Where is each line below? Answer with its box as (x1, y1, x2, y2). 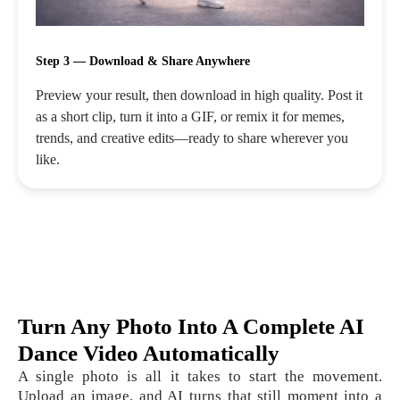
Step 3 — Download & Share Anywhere (36, 54, 250, 68)
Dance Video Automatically (18, 340, 279, 365)
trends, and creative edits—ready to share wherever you (36, 129, 348, 146)
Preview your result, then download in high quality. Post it (36, 87, 362, 103)
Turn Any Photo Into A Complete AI (18, 313, 364, 338)
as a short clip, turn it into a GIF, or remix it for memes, (36, 108, 345, 124)
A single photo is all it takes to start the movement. (18, 367, 382, 385)
